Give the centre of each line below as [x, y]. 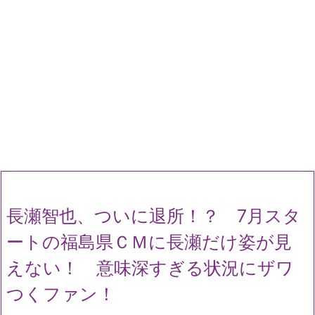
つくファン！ [61, 294]
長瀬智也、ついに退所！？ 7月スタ [154, 216]
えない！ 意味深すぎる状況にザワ [150, 268]
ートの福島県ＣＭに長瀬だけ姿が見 [149, 242]
